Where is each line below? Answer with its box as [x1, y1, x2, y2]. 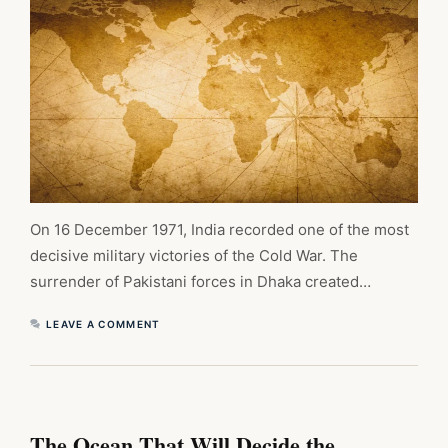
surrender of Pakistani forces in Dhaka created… [30, 271, 371, 291]
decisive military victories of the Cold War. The [30, 245, 358, 265]
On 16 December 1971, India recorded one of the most [30, 219, 409, 239]
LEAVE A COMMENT [46, 317, 161, 330]
